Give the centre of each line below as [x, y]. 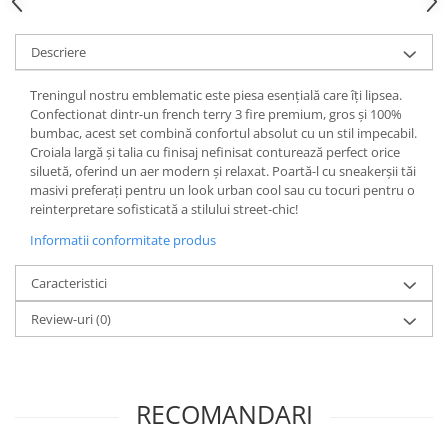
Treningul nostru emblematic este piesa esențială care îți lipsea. [216, 95]
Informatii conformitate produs [123, 240]
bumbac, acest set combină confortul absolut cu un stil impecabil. [223, 133]
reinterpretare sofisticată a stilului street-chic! [164, 209]
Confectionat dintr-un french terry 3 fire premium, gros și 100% [216, 114]
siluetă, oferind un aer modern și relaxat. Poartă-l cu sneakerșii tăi [223, 171]
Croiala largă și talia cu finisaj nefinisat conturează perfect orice [215, 152]
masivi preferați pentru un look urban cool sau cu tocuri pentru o [222, 190]
